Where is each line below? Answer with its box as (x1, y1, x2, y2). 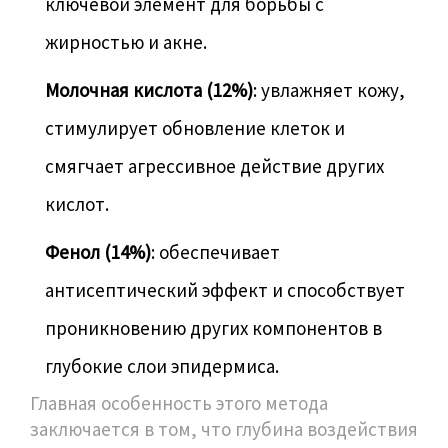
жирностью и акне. (45, 30, 207, 55)
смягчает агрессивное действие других (45, 154, 384, 179)
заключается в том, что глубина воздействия (30, 417, 418, 442)
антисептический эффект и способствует (45, 278, 405, 303)
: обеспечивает (151, 240, 280, 265)
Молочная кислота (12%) (45, 78, 253, 103)
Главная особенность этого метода (30, 391, 328, 416)
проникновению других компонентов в (45, 316, 382, 341)
